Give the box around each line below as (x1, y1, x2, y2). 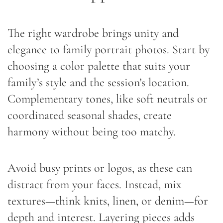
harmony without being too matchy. (7, 124, 176, 139)
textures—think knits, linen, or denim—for (7, 193, 208, 208)
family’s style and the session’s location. (7, 75, 189, 90)
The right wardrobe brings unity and (7, 25, 179, 40)
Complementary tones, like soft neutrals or (7, 91, 208, 106)
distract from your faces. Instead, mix (7, 177, 182, 192)
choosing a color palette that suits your (7, 58, 190, 73)
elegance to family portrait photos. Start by (7, 42, 210, 57)
